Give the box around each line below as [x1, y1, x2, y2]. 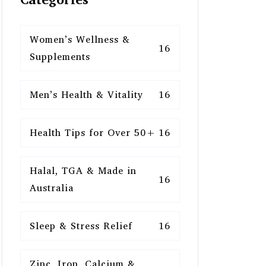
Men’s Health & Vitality [30, 87, 143, 102]
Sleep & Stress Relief [30, 218, 132, 233]
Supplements [30, 49, 90, 64]
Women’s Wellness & [30, 31, 130, 47]
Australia [30, 180, 74, 195]
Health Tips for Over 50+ [30, 125, 156, 140]
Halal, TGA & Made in [30, 163, 137, 178]
